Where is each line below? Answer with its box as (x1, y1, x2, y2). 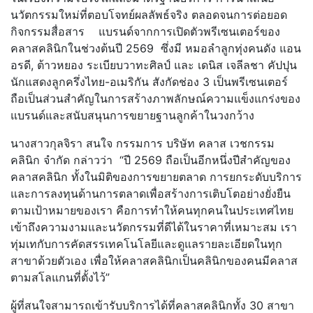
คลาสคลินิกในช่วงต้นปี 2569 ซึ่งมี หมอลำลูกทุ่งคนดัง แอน (10, 41, 301, 56)
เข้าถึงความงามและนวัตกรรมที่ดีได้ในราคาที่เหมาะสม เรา (10, 220, 297, 235)
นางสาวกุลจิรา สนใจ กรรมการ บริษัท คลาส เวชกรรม (10, 136, 275, 151)
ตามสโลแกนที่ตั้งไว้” (10, 270, 110, 285)
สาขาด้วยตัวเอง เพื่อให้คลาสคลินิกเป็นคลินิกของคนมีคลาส (10, 254, 298, 268)
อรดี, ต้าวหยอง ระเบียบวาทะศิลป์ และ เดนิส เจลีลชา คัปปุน (10, 58, 297, 73)
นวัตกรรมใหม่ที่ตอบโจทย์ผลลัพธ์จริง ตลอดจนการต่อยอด (10, 8, 287, 22)
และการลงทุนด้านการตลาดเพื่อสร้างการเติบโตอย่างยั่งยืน (10, 187, 291, 201)
